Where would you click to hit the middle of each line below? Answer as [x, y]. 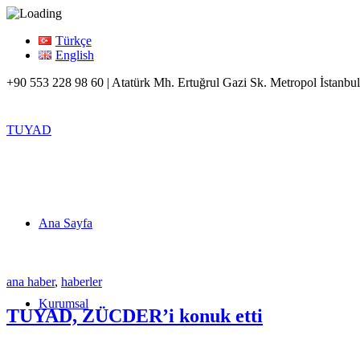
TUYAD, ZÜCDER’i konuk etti [135, 315]
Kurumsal [63, 303]
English [74, 55]
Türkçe [73, 41]
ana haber [31, 282]
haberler [82, 282]
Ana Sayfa [65, 223]
